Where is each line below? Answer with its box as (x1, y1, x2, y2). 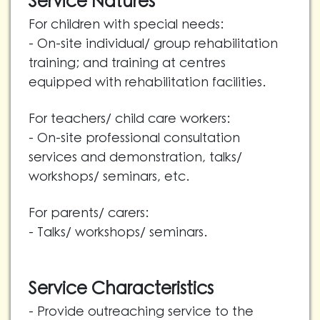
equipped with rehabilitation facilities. (29, 74, 266, 92)
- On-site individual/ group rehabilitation (29, 35, 278, 54)
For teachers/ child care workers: (29, 110, 230, 129)
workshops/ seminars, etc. (29, 168, 189, 186)
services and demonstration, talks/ (29, 149, 242, 167)
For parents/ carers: (29, 204, 149, 223)
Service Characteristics (29, 277, 214, 301)
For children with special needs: (29, 16, 224, 34)
